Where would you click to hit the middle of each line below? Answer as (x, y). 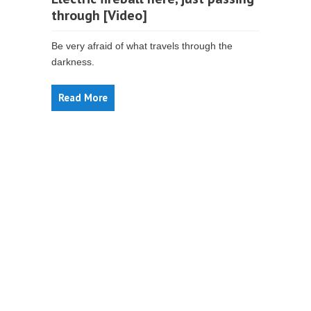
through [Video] (99, 15)
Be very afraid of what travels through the (142, 46)
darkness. (73, 62)
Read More (83, 98)
